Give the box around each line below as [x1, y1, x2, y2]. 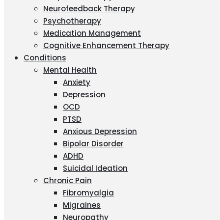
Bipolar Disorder [63, 138, 124, 149]
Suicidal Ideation [63, 163, 128, 173]
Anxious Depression [63, 126, 137, 137]
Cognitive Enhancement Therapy [43, 40, 169, 51]
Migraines [63, 200, 101, 210]
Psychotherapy [43, 16, 101, 26]
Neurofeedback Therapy [43, 3, 135, 14]
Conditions [24, 53, 66, 63]
